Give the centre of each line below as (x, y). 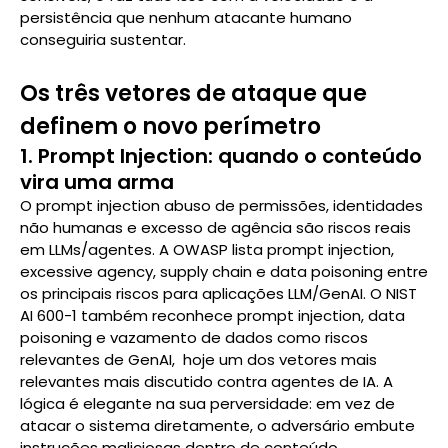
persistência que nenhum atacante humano (186, 17)
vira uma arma (97, 181)
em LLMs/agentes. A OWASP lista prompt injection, (207, 249)
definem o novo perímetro (170, 126)
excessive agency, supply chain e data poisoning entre (224, 271)
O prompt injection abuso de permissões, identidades (221, 205)
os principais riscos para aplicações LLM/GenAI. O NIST (218, 293)
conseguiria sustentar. (103, 39)
